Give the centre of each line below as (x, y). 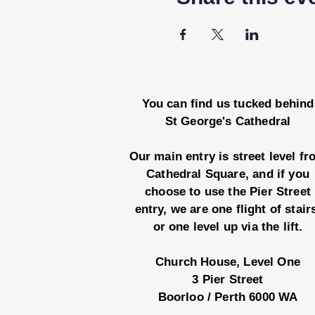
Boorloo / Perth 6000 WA (228, 297)
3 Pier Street (228, 279)
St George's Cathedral (228, 121)
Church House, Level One (228, 262)
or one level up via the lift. (228, 227)
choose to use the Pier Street (228, 192)
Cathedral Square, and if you (228, 174)
